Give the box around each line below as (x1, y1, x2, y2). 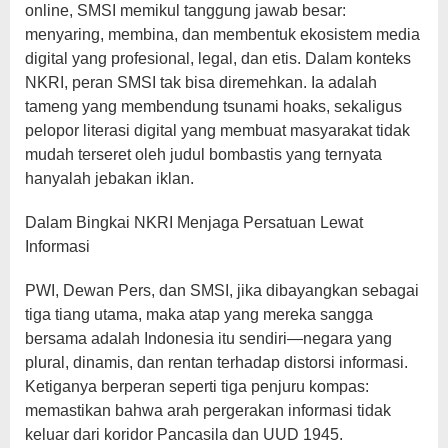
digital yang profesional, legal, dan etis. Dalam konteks (25, 50, 411, 68)
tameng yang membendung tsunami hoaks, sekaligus (25, 98, 402, 116)
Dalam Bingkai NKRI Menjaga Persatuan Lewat (25, 214, 363, 232)
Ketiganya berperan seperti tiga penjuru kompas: (25, 378, 369, 396)
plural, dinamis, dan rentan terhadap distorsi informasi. (25, 354, 408, 372)
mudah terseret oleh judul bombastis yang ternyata (25, 146, 382, 164)
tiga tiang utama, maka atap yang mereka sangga (25, 306, 373, 324)
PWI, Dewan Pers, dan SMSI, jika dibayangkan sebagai (25, 282, 419, 300)
